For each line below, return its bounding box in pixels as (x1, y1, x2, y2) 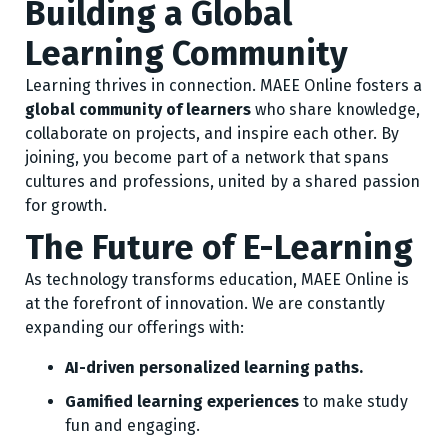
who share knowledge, (251, 100, 420, 119)
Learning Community (25, 33, 348, 74)
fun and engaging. (65, 416, 200, 435)
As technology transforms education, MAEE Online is (25, 270, 409, 289)
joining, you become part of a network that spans (25, 148, 389, 167)
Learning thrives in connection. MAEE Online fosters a (25, 76, 422, 95)
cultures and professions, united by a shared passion (25, 172, 420, 191)
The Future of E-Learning (25, 227, 413, 268)
